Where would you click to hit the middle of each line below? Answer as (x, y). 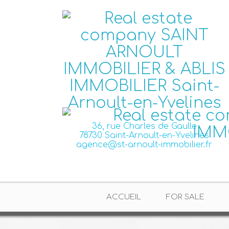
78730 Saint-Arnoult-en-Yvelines (144, 135)
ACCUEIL (123, 197)
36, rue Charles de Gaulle (144, 126)
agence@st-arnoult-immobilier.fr (144, 145)
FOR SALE (185, 197)
